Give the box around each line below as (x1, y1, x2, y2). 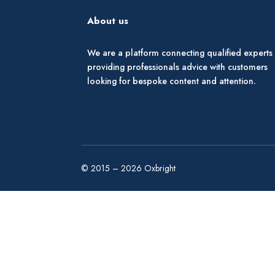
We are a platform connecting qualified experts (87, 47, 273, 60)
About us (87, 14, 128, 28)
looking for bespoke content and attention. (87, 75, 256, 88)
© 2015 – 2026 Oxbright (81, 161, 176, 174)
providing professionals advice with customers (87, 61, 268, 74)
